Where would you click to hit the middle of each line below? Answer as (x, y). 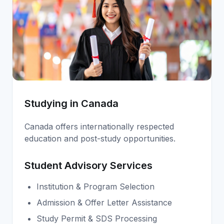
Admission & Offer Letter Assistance (104, 202)
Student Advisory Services (88, 165)
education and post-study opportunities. (100, 138)
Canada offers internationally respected (99, 126)
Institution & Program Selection (95, 186)
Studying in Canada (71, 103)
